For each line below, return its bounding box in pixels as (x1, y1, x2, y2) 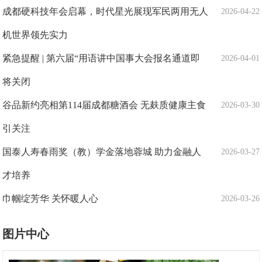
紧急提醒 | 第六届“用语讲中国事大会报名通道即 (2, 53, 201, 63)
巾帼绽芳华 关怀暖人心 (2, 193, 99, 204)
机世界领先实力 (2, 29, 68, 40)
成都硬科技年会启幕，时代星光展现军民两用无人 (2, 6, 209, 16)
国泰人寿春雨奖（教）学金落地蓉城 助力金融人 (2, 146, 202, 157)
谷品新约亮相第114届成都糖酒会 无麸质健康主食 (2, 99, 206, 110)
